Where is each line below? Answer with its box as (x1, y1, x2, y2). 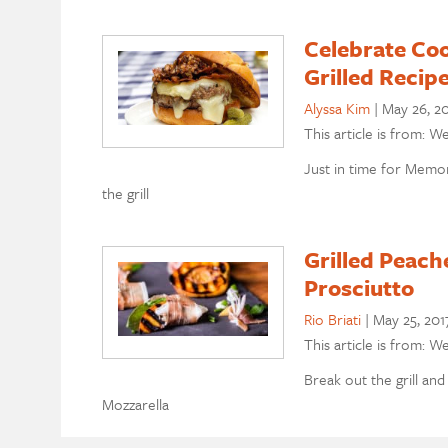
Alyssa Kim (303, 97, 370, 120)
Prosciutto (303, 270, 414, 304)
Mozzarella (101, 392, 169, 415)
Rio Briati (303, 307, 361, 330)
